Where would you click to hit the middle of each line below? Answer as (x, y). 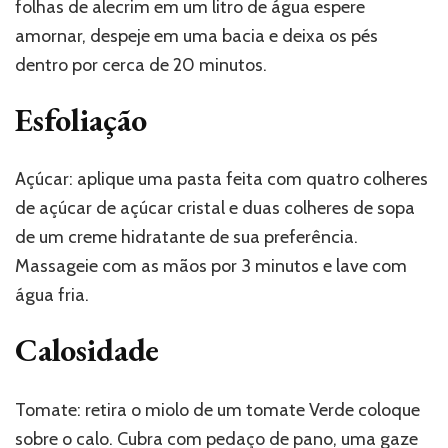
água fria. (52, 295)
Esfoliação (81, 119)
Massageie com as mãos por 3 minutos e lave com (211, 266)
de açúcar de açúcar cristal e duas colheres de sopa (215, 208)
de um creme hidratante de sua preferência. (186, 237)
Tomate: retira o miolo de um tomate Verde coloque (217, 409)
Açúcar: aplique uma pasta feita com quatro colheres (221, 179)
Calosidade (87, 350)
